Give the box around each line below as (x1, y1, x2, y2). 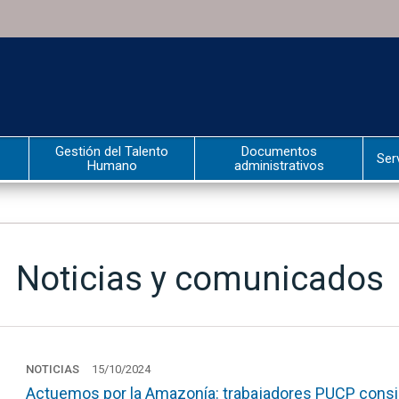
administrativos (233, 158, 324, 174)
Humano (86, 158, 137, 174)
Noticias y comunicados (15, 259, 384, 298)
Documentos (240, 143, 317, 159)
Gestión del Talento (55, 143, 168, 159)
